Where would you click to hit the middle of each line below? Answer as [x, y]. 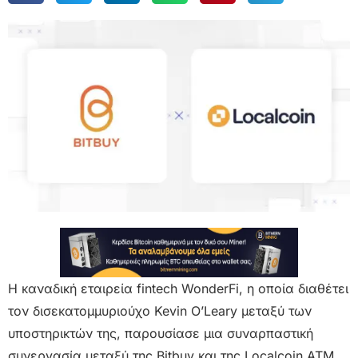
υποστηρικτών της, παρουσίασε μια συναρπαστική [161, 334]
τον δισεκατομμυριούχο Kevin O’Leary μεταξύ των [160, 311]
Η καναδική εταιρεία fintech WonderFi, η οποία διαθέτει [178, 289]
